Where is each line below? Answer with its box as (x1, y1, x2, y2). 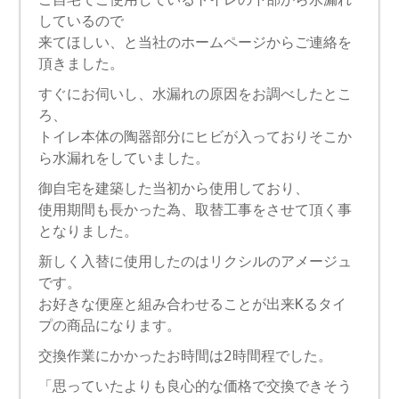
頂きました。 (38, 55, 125, 73)
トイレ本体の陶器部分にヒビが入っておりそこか (38, 128, 353, 146)
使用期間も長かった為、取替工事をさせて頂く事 (38, 201, 353, 219)
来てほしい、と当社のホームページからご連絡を (38, 34, 353, 52)
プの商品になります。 (38, 317, 182, 335)
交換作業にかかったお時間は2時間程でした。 (38, 347, 333, 365)
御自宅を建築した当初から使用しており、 (38, 180, 310, 198)
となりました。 (38, 223, 139, 240)
